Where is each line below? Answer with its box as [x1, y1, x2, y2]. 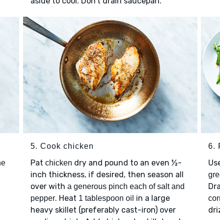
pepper [30, 193, 55, 202]
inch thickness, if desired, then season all [30, 169, 184, 179]
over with [30, 181, 67, 191]
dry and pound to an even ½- [72, 158, 182, 167]
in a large [134, 193, 170, 203]
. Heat [55, 193, 79, 203]
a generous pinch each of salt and [67, 182, 185, 191]
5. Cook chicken [30, 141, 94, 150]
